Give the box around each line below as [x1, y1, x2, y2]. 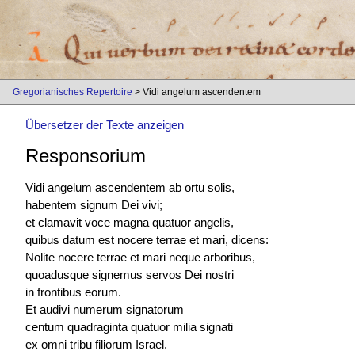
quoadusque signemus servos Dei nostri [25, 267, 234, 281]
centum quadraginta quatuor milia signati [25, 319, 233, 334]
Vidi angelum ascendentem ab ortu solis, [25, 180, 235, 194]
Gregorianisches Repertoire [13, 86, 132, 97]
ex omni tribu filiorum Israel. [25, 337, 167, 351]
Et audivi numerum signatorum [25, 302, 184, 316]
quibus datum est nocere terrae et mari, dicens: [25, 232, 269, 246]
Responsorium [25, 145, 146, 167]
